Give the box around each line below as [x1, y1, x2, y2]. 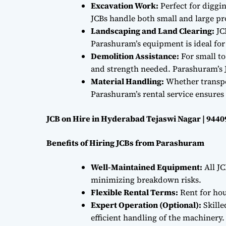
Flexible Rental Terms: [91, 186, 178, 198]
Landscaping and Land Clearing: [91, 25, 214, 36]
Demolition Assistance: [91, 50, 179, 62]
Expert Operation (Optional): [91, 199, 201, 210]
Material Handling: [91, 75, 164, 87]
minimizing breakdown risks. [91, 174, 201, 185]
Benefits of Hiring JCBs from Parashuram [46, 137, 204, 148]
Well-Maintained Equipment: [91, 161, 202, 173]
